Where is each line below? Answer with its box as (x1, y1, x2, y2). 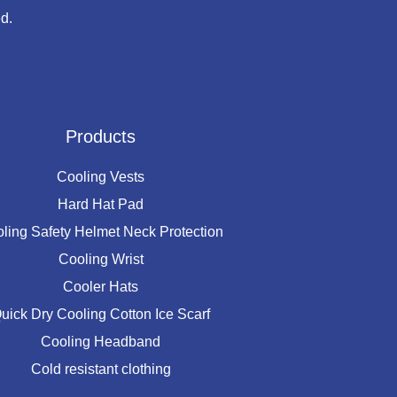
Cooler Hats (63, 279, 138, 294)
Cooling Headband (41, 334, 160, 349)
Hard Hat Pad (58, 197, 144, 212)
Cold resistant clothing (30, 362, 171, 377)
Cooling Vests (57, 169, 144, 184)
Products (66, 127, 136, 146)
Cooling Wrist (58, 252, 144, 267)
